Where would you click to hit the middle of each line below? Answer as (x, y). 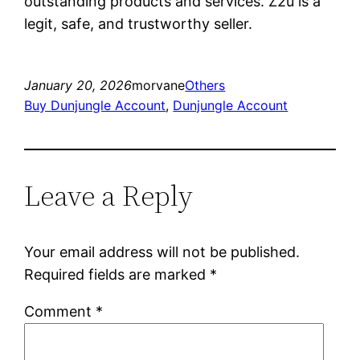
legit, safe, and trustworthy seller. (139, 23)
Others (205, 85)
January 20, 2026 (78, 85)
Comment (60, 311)
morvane (159, 85)
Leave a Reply (109, 195)
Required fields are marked (117, 274)
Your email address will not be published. (162, 252)
